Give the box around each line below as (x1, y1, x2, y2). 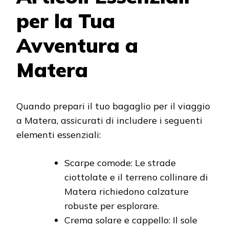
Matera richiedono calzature (64, 185, 189, 197)
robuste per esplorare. (64, 199, 159, 212)
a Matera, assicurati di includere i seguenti (16, 114, 202, 126)
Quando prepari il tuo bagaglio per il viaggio (16, 100, 210, 112)
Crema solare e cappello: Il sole (64, 214, 197, 226)
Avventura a (16, 33, 138, 58)
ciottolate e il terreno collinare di (64, 171, 208, 183)
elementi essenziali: (16, 128, 101, 141)
